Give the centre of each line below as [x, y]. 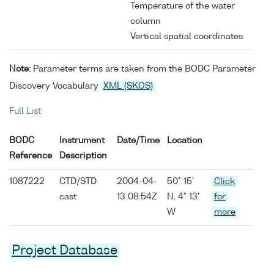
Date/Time [138, 141]
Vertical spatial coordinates [187, 36]
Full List [25, 112]
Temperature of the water [183, 6]
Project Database [65, 251]
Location [185, 141]
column [146, 21]
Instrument [82, 141]
